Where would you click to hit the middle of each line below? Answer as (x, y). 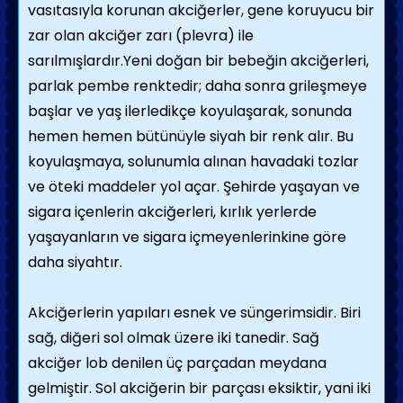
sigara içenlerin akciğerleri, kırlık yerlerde (172, 212)
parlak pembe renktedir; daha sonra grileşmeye (197, 86)
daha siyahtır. (75, 262)
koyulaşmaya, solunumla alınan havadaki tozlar (193, 161)
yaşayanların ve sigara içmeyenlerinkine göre (187, 237)
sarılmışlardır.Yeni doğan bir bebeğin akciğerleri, (198, 61)
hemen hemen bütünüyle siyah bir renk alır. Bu (191, 136)
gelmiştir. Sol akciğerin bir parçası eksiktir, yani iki (199, 388)
